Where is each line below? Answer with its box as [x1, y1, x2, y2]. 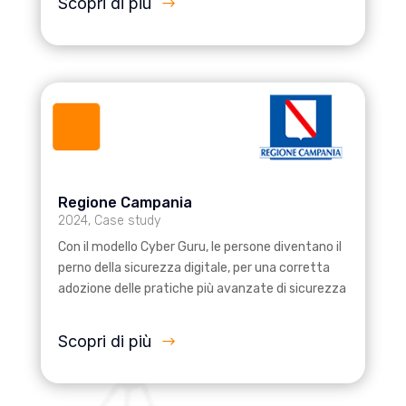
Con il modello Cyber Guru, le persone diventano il [57, 238, 342, 255]
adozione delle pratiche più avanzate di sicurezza [57, 280, 346, 296]
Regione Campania [57, 193, 192, 211]
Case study [93, 212, 160, 228]
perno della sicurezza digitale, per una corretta [57, 259, 330, 275]
